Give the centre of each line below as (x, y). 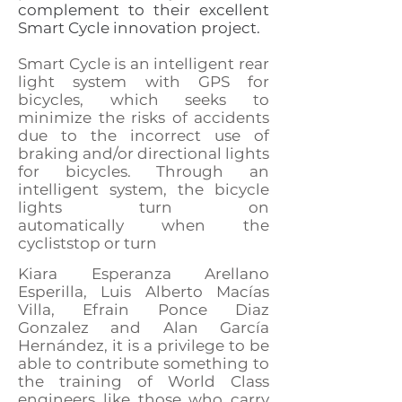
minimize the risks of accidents (144, 118)
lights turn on (144, 207)
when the (197, 225)
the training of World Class (144, 381)
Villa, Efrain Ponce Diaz (144, 310)
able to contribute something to (144, 363)
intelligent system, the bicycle (144, 189)
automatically (71, 225)
